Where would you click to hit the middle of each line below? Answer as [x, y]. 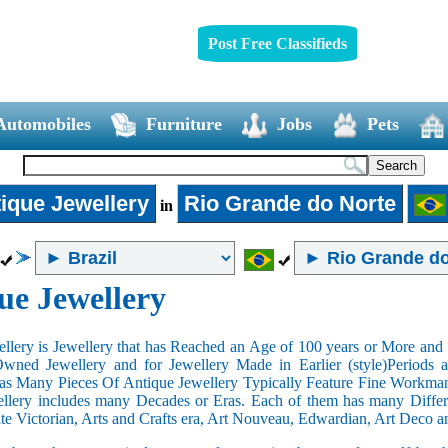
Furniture [183, 123]
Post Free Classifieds [277, 43]
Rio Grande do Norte [289, 203]
